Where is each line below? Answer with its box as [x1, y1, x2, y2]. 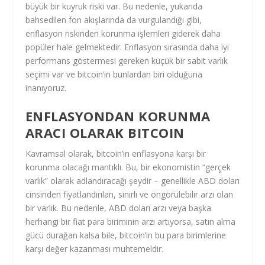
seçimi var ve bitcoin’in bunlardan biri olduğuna [25, 68, 202, 80]
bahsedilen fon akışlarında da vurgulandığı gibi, [25, 14, 202, 25]
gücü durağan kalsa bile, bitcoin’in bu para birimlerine [25, 230, 226, 241]
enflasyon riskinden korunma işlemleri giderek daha [25, 27, 221, 39]
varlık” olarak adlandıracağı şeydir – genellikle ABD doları [25, 175, 240, 187]
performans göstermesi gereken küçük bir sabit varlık [25, 54, 228, 66]
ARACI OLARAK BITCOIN [25, 124, 185, 142]
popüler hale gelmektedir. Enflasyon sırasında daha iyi [25, 41, 229, 53]
